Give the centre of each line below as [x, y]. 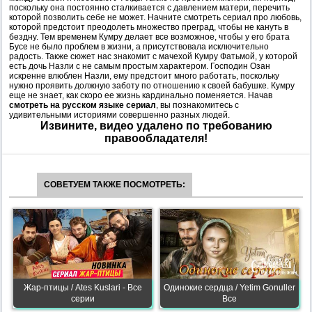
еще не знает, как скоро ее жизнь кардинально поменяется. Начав [141, 95]
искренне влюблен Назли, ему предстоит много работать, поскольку [144, 76]
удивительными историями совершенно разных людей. [119, 115]
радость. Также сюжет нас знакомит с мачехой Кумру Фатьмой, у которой [153, 56]
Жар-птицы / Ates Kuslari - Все [83, 288]
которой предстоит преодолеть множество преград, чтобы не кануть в [149, 27]
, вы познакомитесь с [197, 105]
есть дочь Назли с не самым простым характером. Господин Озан [140, 66]
